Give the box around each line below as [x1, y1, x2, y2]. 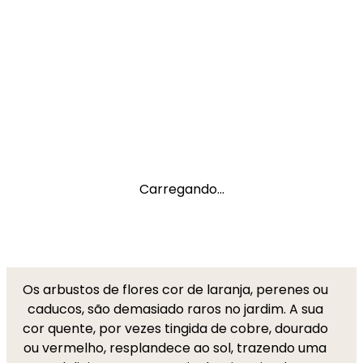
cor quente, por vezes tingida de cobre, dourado [22, 319, 328, 338]
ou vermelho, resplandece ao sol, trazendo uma [23, 339, 327, 357]
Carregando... [139, 180, 224, 199]
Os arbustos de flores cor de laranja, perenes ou [22, 280, 328, 299]
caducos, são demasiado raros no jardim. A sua [27, 300, 323, 318]
